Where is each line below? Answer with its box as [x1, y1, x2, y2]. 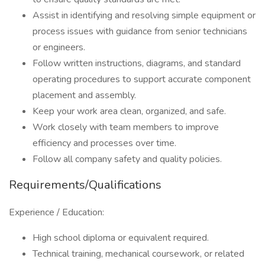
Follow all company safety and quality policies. [33, 153, 222, 166]
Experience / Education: [9, 206, 104, 219]
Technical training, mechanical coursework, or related [33, 247, 244, 260]
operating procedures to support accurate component [33, 73, 251, 86]
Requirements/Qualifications [9, 177, 161, 193]
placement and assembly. [33, 89, 136, 102]
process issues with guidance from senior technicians [33, 25, 247, 38]
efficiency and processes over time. [33, 137, 176, 150]
